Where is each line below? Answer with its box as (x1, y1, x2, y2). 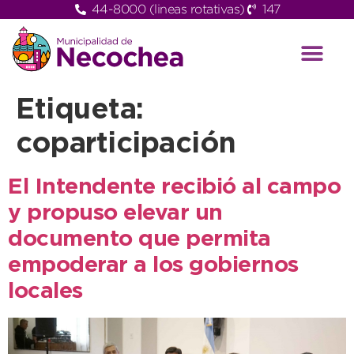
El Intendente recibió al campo (8, 178, 341, 198)
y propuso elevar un (8, 204, 223, 224)
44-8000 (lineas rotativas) (91, 2, 245, 16)
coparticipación (16, 132, 236, 158)
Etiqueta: (16, 98, 144, 124)
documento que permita (8, 230, 271, 250)
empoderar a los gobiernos (8, 256, 299, 276)
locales (8, 282, 83, 302)
